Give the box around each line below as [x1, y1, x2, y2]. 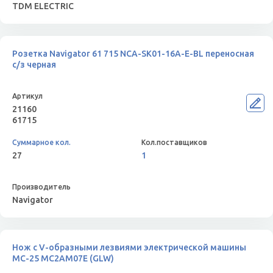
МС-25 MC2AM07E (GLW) [12, 253, 114, 263]
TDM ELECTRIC [12, 1, 74, 11]
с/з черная [12, 60, 56, 69]
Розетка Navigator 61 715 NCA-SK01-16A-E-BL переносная [12, 49, 254, 58]
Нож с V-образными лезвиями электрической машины [12, 243, 246, 252]
